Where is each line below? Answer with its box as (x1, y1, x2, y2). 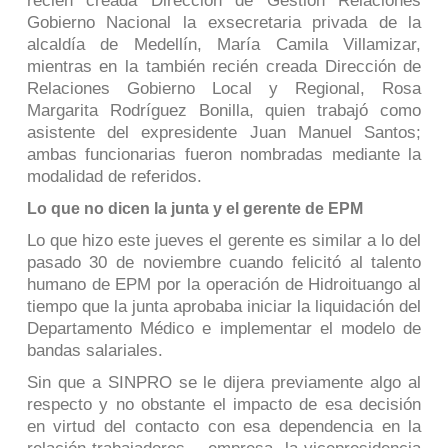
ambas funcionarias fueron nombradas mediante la (26, 144, 422, 164)
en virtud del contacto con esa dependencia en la (26, 416, 422, 436)
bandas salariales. (26, 340, 163, 360)
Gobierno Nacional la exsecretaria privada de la (26, 12, 422, 32)
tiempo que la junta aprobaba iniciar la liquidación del (26, 296, 422, 316)
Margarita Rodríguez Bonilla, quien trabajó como (26, 100, 422, 120)
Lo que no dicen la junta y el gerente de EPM (26, 199, 363, 217)
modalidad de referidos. (26, 166, 202, 186)
